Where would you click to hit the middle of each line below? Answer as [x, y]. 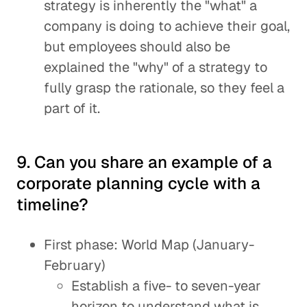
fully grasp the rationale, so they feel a [164, 88]
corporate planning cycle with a [138, 183]
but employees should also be [137, 47]
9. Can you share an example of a [144, 162]
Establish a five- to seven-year [166, 286]
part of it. [72, 108]
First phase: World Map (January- [149, 245]
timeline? [52, 205]
